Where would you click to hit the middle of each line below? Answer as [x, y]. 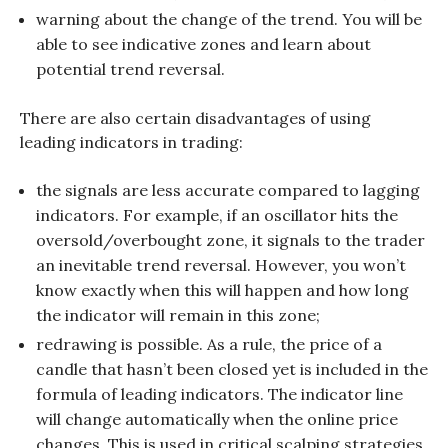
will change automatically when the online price [217, 419]
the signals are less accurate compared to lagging [228, 190]
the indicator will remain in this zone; [178, 315]
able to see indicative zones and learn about [203, 44]
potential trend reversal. [130, 69]
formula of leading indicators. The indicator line [219, 394]
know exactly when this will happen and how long [222, 290]
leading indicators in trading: [131, 142]
